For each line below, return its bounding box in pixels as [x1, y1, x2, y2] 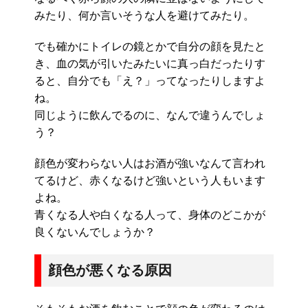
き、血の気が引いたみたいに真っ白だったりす [34, 58, 265, 70]
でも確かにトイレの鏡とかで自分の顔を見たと [34, 41, 265, 53]
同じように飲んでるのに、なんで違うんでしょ [34, 109, 265, 122]
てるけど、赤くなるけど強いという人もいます [34, 175, 265, 187]
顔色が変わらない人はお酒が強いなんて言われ [34, 157, 265, 170]
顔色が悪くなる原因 [48, 263, 172, 278]
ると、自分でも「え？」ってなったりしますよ [34, 75, 265, 87]
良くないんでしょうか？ [34, 226, 155, 239]
